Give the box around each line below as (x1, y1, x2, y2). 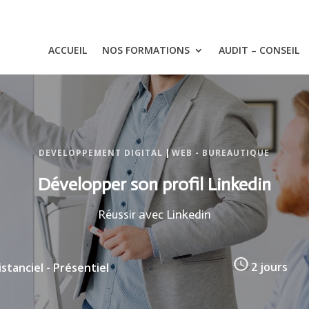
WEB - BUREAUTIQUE (172, 147, 270, 159)
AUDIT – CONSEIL (219, 43, 299, 57)
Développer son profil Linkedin (37, 174, 271, 195)
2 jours (248, 259, 288, 275)
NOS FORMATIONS (102, 43, 190, 57)
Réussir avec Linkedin (97, 207, 211, 222)
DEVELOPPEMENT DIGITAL (39, 147, 163, 159)
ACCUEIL (48, 43, 87, 57)
